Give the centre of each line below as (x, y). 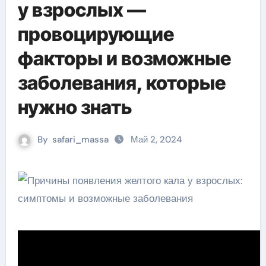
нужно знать (75, 107)
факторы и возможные (124, 58)
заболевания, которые (121, 83)
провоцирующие (96, 34)
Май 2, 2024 (156, 140)
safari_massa (80, 140)
